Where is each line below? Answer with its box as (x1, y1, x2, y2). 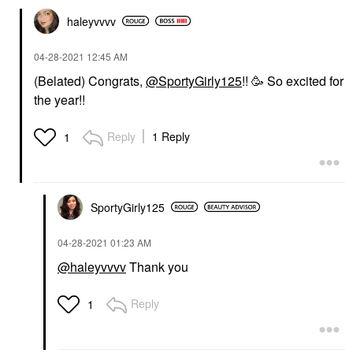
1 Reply (152, 128, 190, 144)
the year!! (34, 90, 85, 109)
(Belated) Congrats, (34, 71, 146, 90)
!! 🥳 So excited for (242, 71, 344, 90)
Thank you (126, 257, 191, 276)
